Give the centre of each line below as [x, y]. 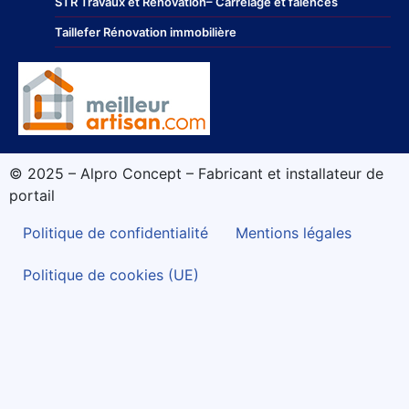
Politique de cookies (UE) [111, 275]
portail [32, 195]
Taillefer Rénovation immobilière [146, 32]
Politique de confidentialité [115, 233]
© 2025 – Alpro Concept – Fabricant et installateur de [196, 173]
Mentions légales [294, 233]
